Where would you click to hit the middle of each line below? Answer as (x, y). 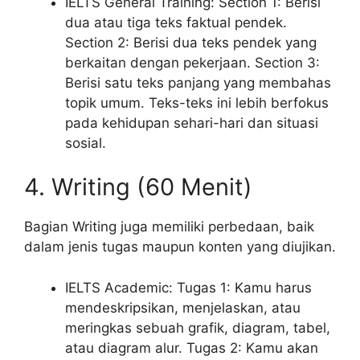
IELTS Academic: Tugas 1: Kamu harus (188, 287)
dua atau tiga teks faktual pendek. (176, 22)
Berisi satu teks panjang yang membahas (198, 82)
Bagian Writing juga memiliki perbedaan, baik (169, 227)
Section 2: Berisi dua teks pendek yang (191, 42)
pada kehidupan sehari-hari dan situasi (192, 123)
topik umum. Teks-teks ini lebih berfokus (197, 102)
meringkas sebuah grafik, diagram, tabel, (198, 327)
